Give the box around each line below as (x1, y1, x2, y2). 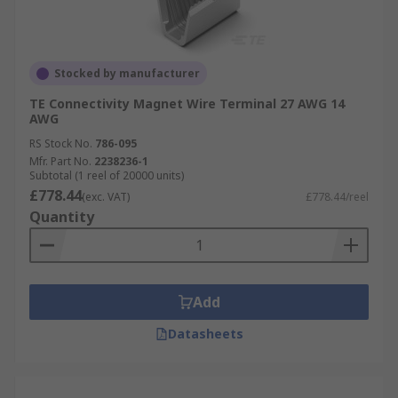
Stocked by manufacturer (54, 66, 200, 81)
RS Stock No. (29, 136, 92, 151)
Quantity (29, 207, 94, 227)
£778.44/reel (306, 189, 369, 204)
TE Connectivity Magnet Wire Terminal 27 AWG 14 (29, 95, 345, 112)
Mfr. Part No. (29, 154, 92, 169)
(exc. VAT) (82, 189, 130, 204)
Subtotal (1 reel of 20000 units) (29, 168, 184, 183)
